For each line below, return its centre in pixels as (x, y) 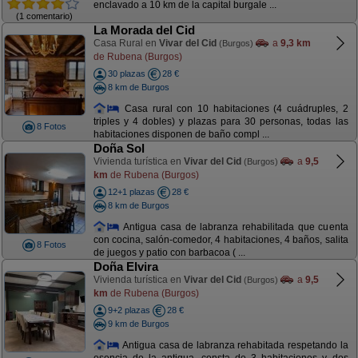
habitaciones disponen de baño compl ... (181, 135)
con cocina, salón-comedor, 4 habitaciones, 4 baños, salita (221, 240)
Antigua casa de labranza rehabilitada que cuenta (234, 227)
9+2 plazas (129, 310)
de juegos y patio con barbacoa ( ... (169, 253)
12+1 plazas (131, 192)
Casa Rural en (126, 43)
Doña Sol (119, 148)
